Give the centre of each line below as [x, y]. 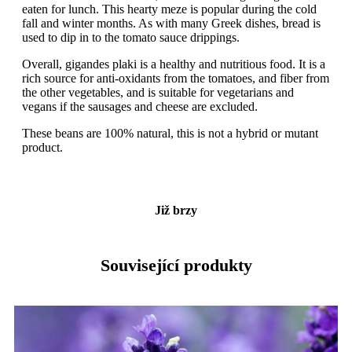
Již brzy [176, 211]
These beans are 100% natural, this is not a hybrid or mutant [170, 134]
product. [42, 148]
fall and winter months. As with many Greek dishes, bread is [171, 24]
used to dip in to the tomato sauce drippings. [131, 38]
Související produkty [176, 266]
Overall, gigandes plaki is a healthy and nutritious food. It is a [174, 64]
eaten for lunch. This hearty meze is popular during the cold [169, 9]
